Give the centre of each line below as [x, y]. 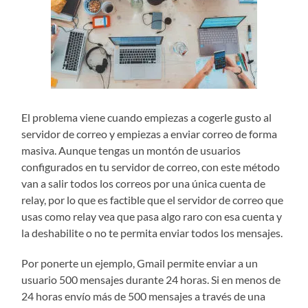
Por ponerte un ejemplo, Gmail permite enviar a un [140, 263]
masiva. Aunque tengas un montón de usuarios [131, 151]
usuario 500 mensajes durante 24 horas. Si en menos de [151, 280]
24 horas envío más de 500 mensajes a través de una [144, 296]
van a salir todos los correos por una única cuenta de [144, 184]
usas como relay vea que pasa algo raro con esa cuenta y [152, 217]
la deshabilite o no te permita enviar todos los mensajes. [152, 233]
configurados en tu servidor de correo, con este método [151, 167]
